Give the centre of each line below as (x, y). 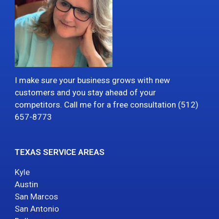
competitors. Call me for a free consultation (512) (107, 105)
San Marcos (36, 196)
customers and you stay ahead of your (85, 93)
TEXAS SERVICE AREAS (60, 152)
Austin (26, 184)
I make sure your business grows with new (92, 80)
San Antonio (37, 208)
